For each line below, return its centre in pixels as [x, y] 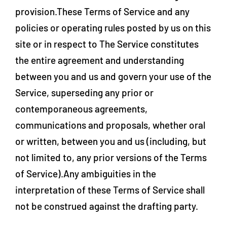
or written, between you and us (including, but [111, 141]
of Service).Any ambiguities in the [86, 174]
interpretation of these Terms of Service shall [110, 190]
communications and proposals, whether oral [110, 125]
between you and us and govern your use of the [113, 76]
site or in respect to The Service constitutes [107, 44]
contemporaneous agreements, [81, 109]
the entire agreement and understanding [100, 60]
